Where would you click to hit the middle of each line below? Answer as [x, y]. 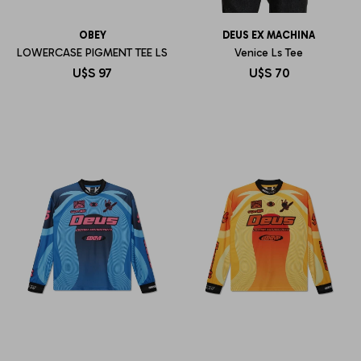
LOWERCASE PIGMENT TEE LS [92, 52]
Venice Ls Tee [269, 52]
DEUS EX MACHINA [269, 35]
